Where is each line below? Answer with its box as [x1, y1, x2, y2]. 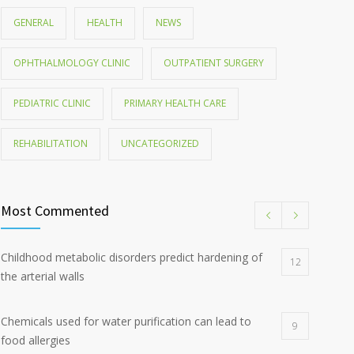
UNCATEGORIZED [121, 137, 199, 150]
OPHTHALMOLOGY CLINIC [13, 56, 130, 70]
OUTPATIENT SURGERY [164, 56, 264, 70]
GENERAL [13, 16, 54, 29]
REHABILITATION [13, 137, 88, 150]
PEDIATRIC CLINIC [13, 96, 91, 110]
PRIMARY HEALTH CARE [124, 96, 226, 110]
